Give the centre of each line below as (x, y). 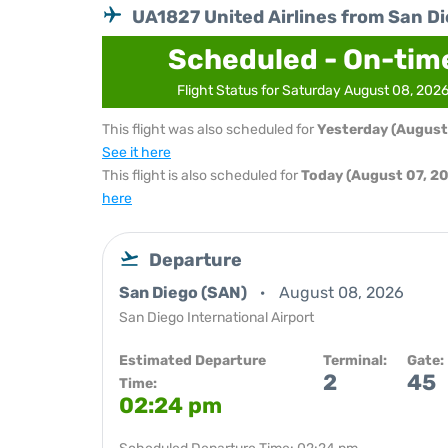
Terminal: (355, 360)
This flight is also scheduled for (201, 175)
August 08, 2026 (341, 292)
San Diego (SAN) (184, 292)
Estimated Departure (192, 360)
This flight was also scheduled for (209, 129)
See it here (136, 152)
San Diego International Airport (216, 317)
